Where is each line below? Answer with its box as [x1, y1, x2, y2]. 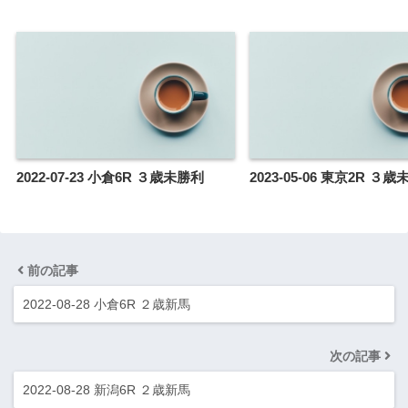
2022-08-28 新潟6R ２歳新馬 [23, 382, 190, 397]
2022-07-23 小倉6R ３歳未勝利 [16, 168, 204, 185]
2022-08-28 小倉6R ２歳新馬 [23, 296, 190, 311]
